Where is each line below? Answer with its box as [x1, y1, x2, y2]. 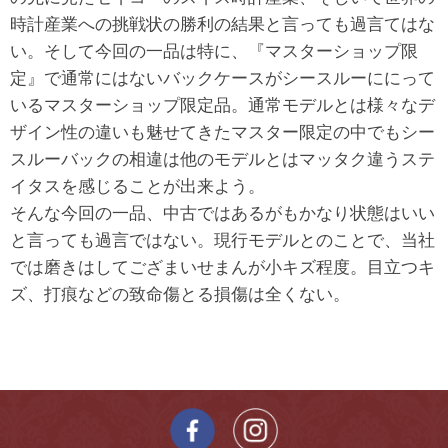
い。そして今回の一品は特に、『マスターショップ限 [10, 41, 418, 61]
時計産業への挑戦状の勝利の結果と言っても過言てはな [10, 14, 435, 34]
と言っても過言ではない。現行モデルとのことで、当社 [10, 230, 435, 250]
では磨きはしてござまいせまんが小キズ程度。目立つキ [10, 257, 435, 277]
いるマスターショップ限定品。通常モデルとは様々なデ [10, 95, 435, 115]
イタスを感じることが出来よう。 [10, 176, 265, 196]
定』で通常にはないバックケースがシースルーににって [10, 68, 435, 88]
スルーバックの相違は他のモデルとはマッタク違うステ [10, 149, 435, 169]
